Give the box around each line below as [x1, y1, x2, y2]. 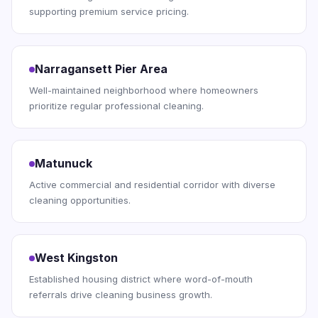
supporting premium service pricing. [29, 6, 189, 17]
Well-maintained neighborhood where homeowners [29, 84, 258, 96]
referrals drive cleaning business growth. [29, 289, 212, 300]
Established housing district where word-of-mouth [29, 273, 253, 285]
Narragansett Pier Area [35, 62, 168, 76]
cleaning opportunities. [29, 194, 131, 206]
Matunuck [35, 156, 92, 170]
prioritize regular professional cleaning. [29, 100, 204, 111]
